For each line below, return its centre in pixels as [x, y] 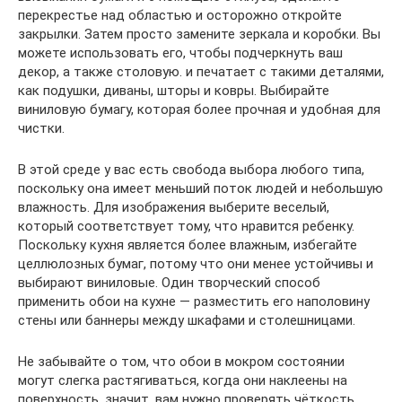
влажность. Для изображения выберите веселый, [174, 207]
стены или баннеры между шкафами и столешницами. [187, 320]
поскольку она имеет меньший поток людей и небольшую [201, 188]
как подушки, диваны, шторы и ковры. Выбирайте [174, 91]
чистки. [41, 128]
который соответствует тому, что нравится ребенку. [186, 226]
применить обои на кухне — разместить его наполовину [194, 301]
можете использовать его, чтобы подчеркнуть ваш [180, 53]
